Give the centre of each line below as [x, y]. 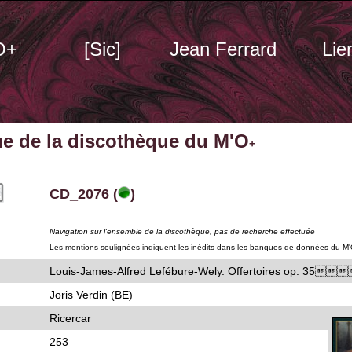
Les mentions [75, 247]
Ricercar [70, 318]
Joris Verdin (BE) [91, 295]
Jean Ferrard [223, 49]
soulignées [120, 247]
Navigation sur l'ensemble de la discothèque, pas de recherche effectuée [182, 231]
